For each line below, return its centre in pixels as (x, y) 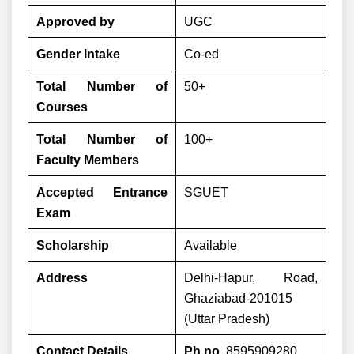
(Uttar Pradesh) (227, 319)
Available (211, 245)
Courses (62, 107)
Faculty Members (88, 160)
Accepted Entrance (102, 192)
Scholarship (73, 245)
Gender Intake (78, 54)
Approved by (75, 22)
